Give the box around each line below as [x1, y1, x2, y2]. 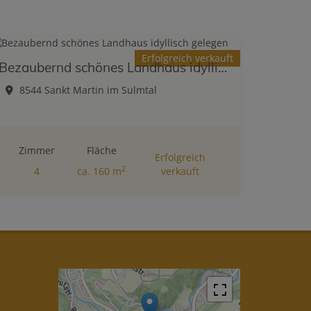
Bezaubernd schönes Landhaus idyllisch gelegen [218, 59, 227, 76]
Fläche [86, 144, 117, 158]
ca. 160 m [77, 165, 122, 178]
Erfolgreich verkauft [142, 51, 233, 65]
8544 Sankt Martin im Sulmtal [19, 83, 157, 97]
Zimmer [18, 144, 55, 158]
